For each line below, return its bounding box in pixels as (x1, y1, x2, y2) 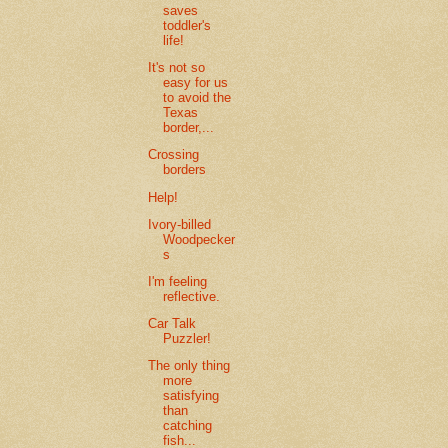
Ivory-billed (148, 216, 212, 232)
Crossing (148, 147, 200, 163)
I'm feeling (148, 274, 208, 290)
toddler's (163, 17, 212, 33)
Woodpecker (163, 231, 236, 247)
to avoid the (163, 90, 232, 106)
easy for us (163, 75, 229, 91)
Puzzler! (163, 331, 212, 347)
